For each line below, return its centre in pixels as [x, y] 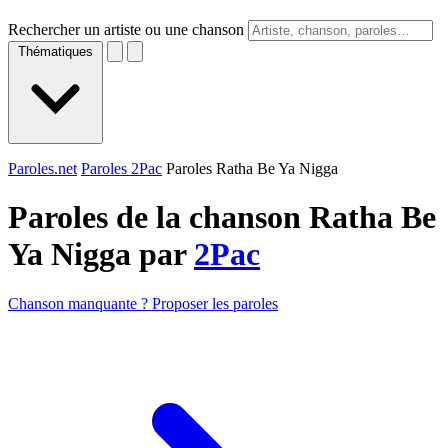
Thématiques [55, 51]
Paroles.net [42, 168]
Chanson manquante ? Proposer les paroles [143, 303]
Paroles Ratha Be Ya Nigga [252, 168]
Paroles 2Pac [121, 168]
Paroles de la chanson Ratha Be [222, 217]
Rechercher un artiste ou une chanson [126, 29]
